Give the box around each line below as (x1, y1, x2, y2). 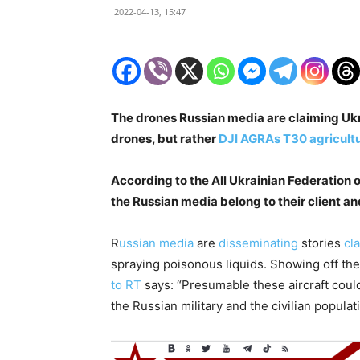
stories (298, 235, 344, 251)
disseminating (219, 235, 298, 251)
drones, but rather (111, 131, 219, 146)
